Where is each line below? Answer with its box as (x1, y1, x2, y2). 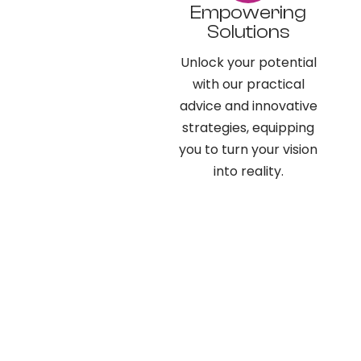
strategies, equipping (182, 118, 314, 138)
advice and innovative (179, 97, 317, 116)
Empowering (190, 2, 306, 24)
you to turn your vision (179, 140, 317, 160)
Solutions (206, 21, 290, 44)
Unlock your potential (180, 53, 317, 73)
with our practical (192, 75, 305, 94)
